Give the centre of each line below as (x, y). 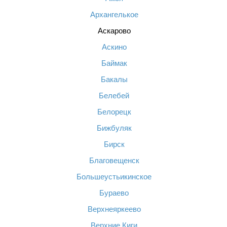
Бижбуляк (114, 128)
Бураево (114, 193)
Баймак (114, 63)
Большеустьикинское (114, 177)
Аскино (114, 47)
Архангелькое (114, 14)
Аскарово (114, 31)
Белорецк (114, 112)
